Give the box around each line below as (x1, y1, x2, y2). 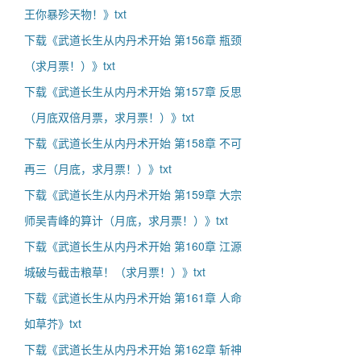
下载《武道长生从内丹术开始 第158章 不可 (24, 135, 242, 151)
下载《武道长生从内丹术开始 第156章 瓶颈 (24, 31, 242, 48)
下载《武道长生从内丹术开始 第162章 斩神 (24, 341, 242, 357)
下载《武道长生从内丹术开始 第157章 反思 (24, 83, 242, 99)
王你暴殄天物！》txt (24, 6, 127, 22)
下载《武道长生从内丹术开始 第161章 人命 (24, 289, 242, 305)
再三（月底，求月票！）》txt (24, 160, 172, 176)
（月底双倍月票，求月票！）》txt (24, 109, 194, 125)
